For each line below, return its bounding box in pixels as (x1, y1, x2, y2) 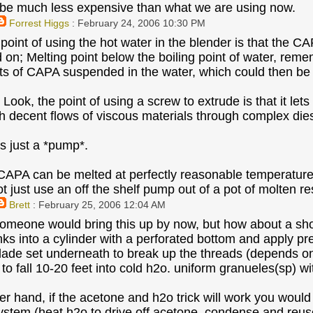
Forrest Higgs (8, 17, 69, 29)
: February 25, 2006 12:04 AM (29, 199, 166, 210)
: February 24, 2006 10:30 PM (68, 17, 205, 29)
